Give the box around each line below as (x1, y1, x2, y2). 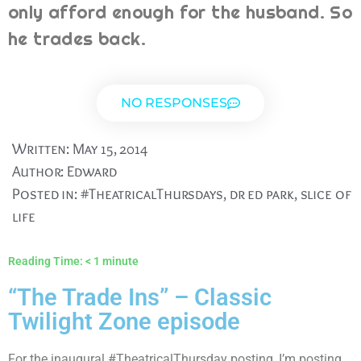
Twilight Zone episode (8, 308, 240, 336)
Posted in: (12, 185, 81, 204)
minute (102, 255, 139, 268)
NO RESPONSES (121, 95, 227, 111)
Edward (64, 162, 117, 181)
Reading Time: (8, 255, 85, 268)
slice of (300, 185, 351, 204)
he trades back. (8, 27, 146, 51)
